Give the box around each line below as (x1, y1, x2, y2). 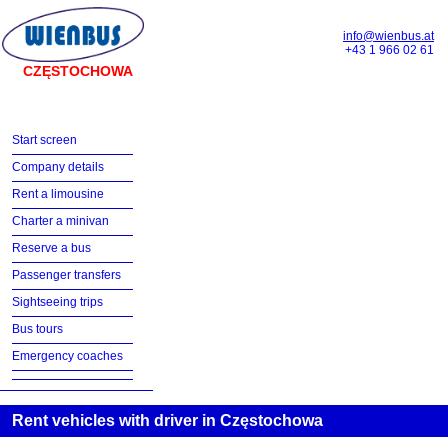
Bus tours (12, 322, 63, 336)
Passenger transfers (12, 268, 121, 282)
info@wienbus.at (343, 29, 434, 43)
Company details (12, 160, 104, 174)
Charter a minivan (12, 214, 109, 228)
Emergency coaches (12, 349, 123, 363)
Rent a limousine (12, 187, 104, 201)
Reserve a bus (12, 241, 91, 255)
